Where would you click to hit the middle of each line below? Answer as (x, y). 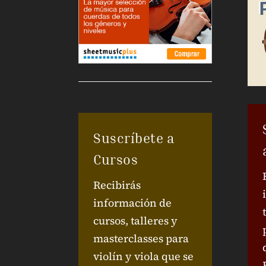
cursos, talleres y (135, 220)
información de (132, 202)
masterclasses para (141, 238)
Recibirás (117, 185)
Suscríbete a (134, 138)
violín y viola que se (143, 256)
